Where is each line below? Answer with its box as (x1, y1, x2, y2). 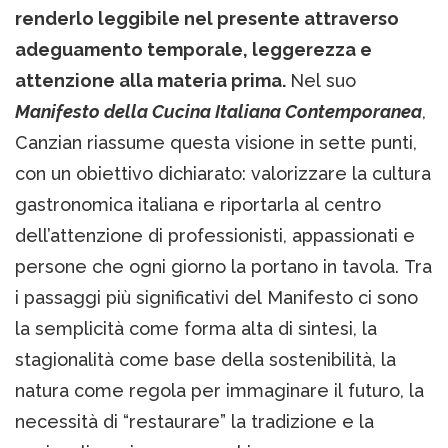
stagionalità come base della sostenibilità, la (15, 349, 396, 371)
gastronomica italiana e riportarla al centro (15, 194, 381, 216)
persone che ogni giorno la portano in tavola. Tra (15, 256, 432, 278)
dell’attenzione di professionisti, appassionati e (15, 225, 415, 247)
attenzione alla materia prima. (15, 70, 290, 92)
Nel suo (290, 70, 356, 92)
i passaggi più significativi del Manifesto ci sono (15, 287, 418, 309)
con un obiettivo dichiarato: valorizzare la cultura (15, 163, 431, 185)
